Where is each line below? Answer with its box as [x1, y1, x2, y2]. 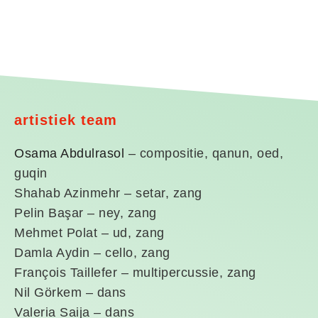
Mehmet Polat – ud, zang [14, 226, 165, 240]
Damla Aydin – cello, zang [14, 246, 170, 260]
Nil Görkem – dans [14, 285, 126, 300]
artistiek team [14, 112, 117, 128]
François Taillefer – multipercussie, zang [14, 265, 256, 280]
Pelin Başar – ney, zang [14, 206, 157, 220]
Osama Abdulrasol [14, 146, 124, 160]
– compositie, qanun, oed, [124, 146, 283, 160]
